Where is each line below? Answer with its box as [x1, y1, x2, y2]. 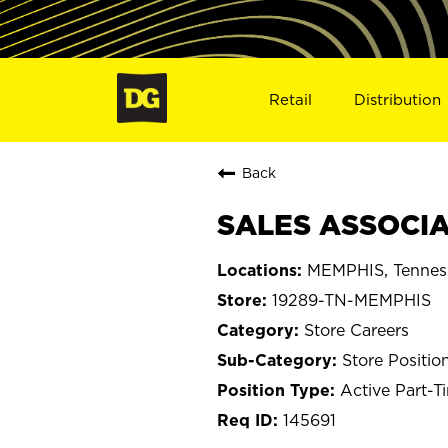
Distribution [354, 90, 442, 108]
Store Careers [304, 320, 409, 339]
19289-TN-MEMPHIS [272, 290, 431, 309]
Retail [268, 90, 312, 108]
